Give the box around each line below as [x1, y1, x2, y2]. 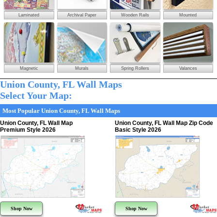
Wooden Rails [121, 12, 149, 17]
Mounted [179, 12, 197, 17]
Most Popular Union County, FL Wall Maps [2, 107, 120, 115]
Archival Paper [67, 12, 97, 17]
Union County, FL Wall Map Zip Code [115, 120, 214, 127]
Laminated [18, 12, 40, 17]
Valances [179, 66, 197, 71]
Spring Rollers [121, 66, 149, 71]
